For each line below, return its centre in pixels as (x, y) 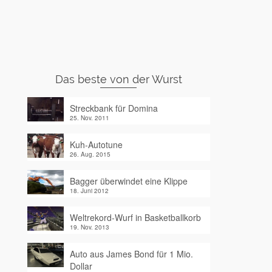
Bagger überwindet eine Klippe (128, 181)
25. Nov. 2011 (89, 118)
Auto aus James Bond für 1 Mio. (131, 254)
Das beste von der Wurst (118, 79)
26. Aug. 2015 (90, 154)
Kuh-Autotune (96, 144)
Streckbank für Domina (114, 108)
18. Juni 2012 (89, 191)
